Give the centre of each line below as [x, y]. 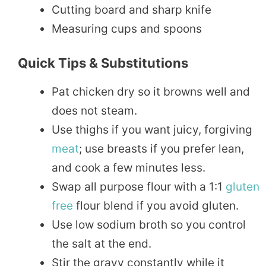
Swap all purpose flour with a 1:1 [139, 187]
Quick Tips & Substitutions [103, 63]
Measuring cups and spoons [127, 28]
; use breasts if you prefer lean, [161, 149]
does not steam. [94, 111]
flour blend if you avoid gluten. [156, 206]
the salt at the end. [102, 244]
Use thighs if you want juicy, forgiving [152, 130]
